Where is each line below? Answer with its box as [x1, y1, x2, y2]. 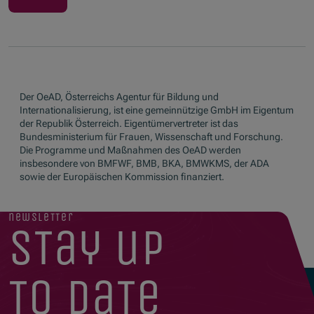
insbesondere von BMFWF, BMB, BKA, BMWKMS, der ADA [20, 158, 269, 170]
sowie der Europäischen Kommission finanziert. [20, 171, 224, 183]
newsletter [8, 210, 74, 224]
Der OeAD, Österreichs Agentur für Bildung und [20, 91, 219, 103]
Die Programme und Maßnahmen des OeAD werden [20, 144, 241, 156]
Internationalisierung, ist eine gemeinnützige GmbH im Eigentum [20, 104, 294, 116]
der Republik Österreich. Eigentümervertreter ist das [20, 118, 238, 130]
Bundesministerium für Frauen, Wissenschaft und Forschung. [20, 131, 283, 143]
